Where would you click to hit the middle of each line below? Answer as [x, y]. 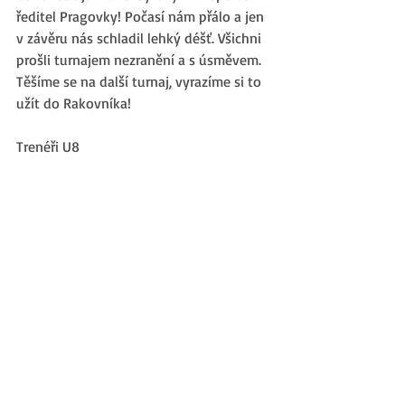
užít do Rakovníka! [74, 103]
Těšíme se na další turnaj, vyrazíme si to [141, 81]
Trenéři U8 [48, 146]
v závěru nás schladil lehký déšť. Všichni [141, 38]
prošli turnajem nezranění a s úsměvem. [141, 60]
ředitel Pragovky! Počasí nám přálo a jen [142, 16]
